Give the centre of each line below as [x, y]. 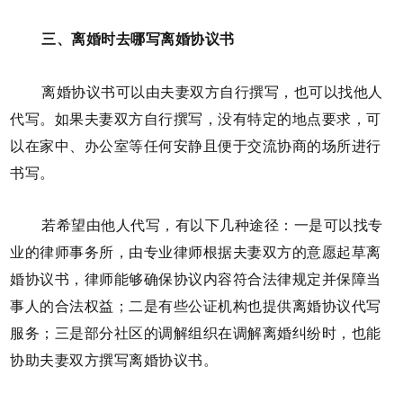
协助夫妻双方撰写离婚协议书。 [114, 361]
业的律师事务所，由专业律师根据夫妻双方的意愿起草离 [196, 253]
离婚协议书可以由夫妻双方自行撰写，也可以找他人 [212, 92]
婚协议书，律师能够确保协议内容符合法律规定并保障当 [196, 280]
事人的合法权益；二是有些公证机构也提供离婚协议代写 [196, 307]
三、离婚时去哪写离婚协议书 [138, 39]
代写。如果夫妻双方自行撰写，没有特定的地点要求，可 [196, 119]
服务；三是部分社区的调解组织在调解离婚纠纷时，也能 [196, 334]
